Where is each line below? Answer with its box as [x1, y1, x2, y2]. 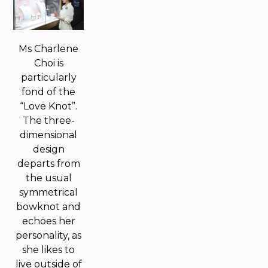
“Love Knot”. [20, 100, 77, 112]
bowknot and [16, 201, 81, 212]
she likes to [22, 244, 75, 255]
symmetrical [19, 187, 78, 198]
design [32, 144, 65, 155]
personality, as [16, 230, 81, 241]
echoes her [22, 215, 75, 227]
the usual [25, 172, 72, 184]
